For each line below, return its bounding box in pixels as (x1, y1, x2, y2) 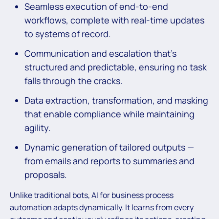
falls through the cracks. (24, 74, 123, 87)
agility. (24, 121, 51, 133)
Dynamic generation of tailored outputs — (24, 141, 194, 153)
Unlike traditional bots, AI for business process (10, 189, 174, 200)
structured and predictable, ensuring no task (24, 61, 207, 73)
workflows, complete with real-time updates (24, 14, 204, 26)
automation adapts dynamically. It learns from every (10, 201, 194, 213)
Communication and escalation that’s (24, 47, 176, 59)
